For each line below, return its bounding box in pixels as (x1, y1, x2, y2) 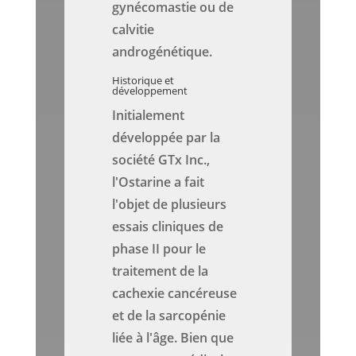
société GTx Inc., (112, 151, 211, 169)
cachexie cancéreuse (112, 284, 238, 303)
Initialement (112, 106, 185, 125)
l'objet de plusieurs (112, 195, 227, 214)
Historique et (112, 73, 175, 88)
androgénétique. (112, 43, 213, 61)
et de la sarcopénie (112, 307, 226, 325)
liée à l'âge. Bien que (112, 329, 234, 347)
